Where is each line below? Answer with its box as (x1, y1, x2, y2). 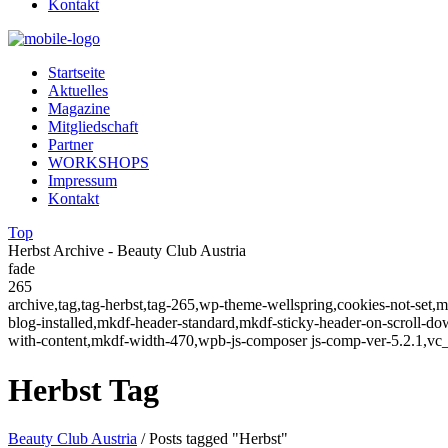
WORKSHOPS (48, 154, 149, 172)
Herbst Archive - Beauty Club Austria (8, 242, 246, 260)
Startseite (48, 64, 105, 82)
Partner (48, 136, 93, 154)
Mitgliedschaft (48, 118, 138, 136)
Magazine (48, 100, 110, 118)
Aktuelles (48, 82, 108, 100)
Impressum (48, 172, 117, 190)
